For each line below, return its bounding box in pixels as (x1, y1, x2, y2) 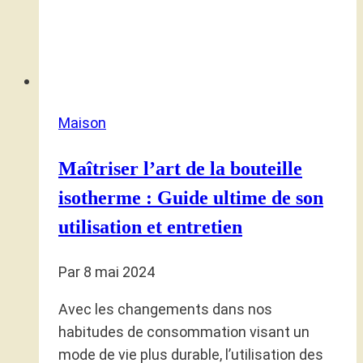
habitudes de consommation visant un (58, 322, 310, 340)
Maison (58, 113, 106, 131)
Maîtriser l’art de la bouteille (58, 157, 302, 179)
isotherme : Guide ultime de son (58, 186, 323, 208)
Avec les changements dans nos (58, 300, 272, 318)
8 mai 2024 (83, 263, 155, 280)
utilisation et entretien (58, 216, 242, 237)
